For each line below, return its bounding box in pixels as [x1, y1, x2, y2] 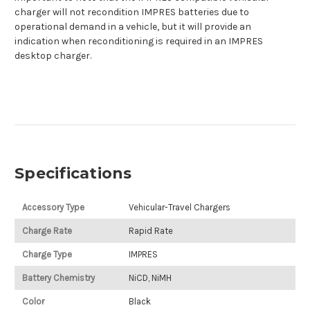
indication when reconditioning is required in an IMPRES [15, 35, 263, 48]
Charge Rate [21, 226, 72, 237]
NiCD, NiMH [128, 273, 172, 284]
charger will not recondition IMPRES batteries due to [15, 6, 249, 19]
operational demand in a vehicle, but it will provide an [15, 21, 251, 33]
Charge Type [21, 249, 72, 260]
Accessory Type [21, 202, 84, 213]
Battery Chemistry [21, 273, 95, 284]
